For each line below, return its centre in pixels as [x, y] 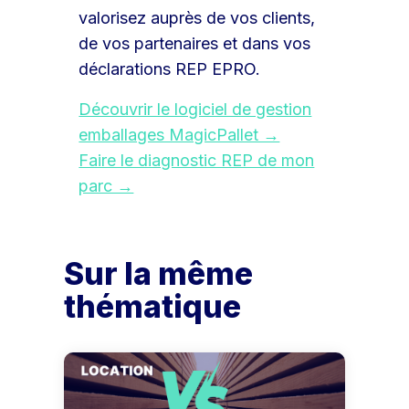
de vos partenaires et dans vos [195, 43]
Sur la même [159, 273]
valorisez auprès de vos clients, [197, 17]
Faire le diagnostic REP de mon [197, 160]
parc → [106, 185]
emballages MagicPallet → [179, 134]
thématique [153, 306]
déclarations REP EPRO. [170, 68]
